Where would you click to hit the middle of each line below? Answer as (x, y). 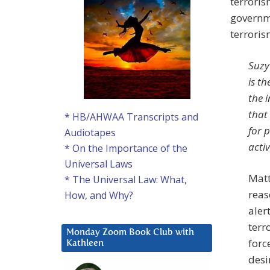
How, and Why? (99, 196)
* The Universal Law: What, (126, 180)
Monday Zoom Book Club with (130, 233)
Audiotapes (90, 133)
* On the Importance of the (126, 149)
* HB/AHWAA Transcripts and (131, 117)
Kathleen (85, 243)
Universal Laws (99, 164)
